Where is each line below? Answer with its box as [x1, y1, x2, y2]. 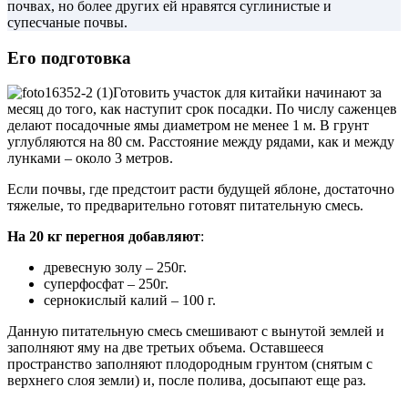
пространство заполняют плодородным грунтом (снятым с [7, 356, 372, 372]
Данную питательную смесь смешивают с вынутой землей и [7, 323, 384, 340]
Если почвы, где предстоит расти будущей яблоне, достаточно [7, 181, 394, 198]
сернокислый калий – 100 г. [44, 292, 216, 309]
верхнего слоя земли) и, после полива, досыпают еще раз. [7, 372, 366, 389]
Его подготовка [7, 47, 131, 67]
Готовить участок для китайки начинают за [113, 85, 382, 101]
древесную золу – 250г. [44, 260, 187, 276]
